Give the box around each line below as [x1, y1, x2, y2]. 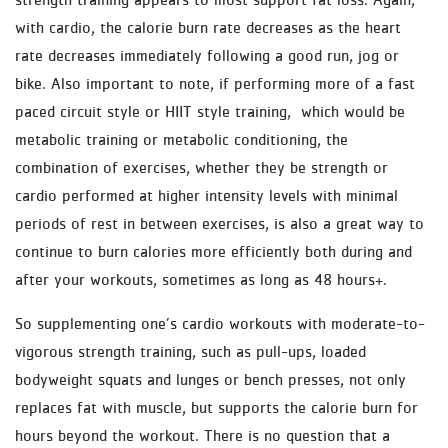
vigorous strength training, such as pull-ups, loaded [15, 342, 366, 360]
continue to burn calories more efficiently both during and [15, 242, 412, 260]
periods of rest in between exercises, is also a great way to [15, 214, 424, 232]
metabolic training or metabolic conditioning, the [15, 130, 348, 148]
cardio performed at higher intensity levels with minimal [15, 186, 398, 204]
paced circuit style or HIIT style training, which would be [15, 102, 405, 120]
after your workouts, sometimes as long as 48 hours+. [15, 270, 387, 288]
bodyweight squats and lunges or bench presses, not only [15, 370, 406, 388]
